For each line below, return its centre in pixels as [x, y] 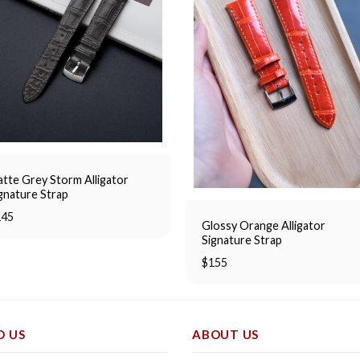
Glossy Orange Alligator [264, 225]
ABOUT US [225, 335]
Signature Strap [242, 239]
